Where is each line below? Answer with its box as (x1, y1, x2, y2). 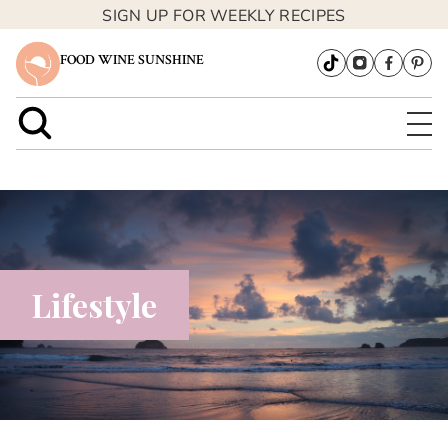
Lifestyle (32, 282, 157, 326)
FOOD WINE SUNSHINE (60, 50, 205, 69)
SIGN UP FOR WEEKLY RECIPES (102, 4, 346, 27)
